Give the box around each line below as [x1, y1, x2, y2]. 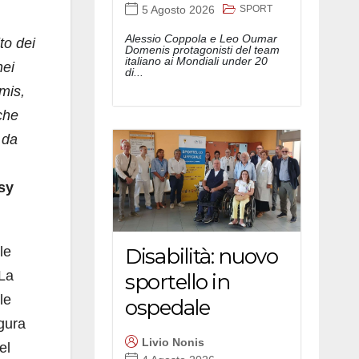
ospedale [125, 294, 210, 321]
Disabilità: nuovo [125, 243, 278, 269]
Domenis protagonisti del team [125, 42, 280, 56]
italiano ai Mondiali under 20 [125, 54, 268, 67]
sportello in [125, 268, 230, 295]
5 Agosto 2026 [142, 3, 215, 17]
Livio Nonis [142, 336, 204, 349]
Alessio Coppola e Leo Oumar [125, 31, 277, 45]
